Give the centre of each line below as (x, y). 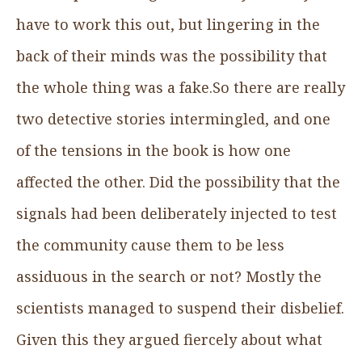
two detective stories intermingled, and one (173, 118)
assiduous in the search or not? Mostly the (169, 276)
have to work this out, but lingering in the (168, 24)
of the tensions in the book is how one (154, 150)
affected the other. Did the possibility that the (178, 181)
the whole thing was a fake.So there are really (181, 87)
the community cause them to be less (150, 244)
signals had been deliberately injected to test (177, 213)
